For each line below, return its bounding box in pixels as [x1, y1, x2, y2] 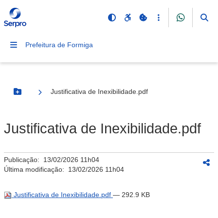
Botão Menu [17, 91, 57, 100]
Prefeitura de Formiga [25, 41, 93, 49]
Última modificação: [4, 165, 68, 173]
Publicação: [4, 156, 43, 163]
